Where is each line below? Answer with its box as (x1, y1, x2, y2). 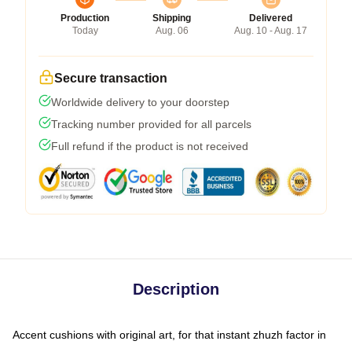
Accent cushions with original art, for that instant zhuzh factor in (13, 328, 326, 341)
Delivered (249, 12, 292, 24)
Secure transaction (54, 71, 167, 85)
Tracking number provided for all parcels (51, 117, 251, 130)
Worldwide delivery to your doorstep (51, 95, 229, 108)
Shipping (152, 12, 191, 24)
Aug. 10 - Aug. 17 (234, 24, 307, 36)
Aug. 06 (155, 24, 189, 36)
